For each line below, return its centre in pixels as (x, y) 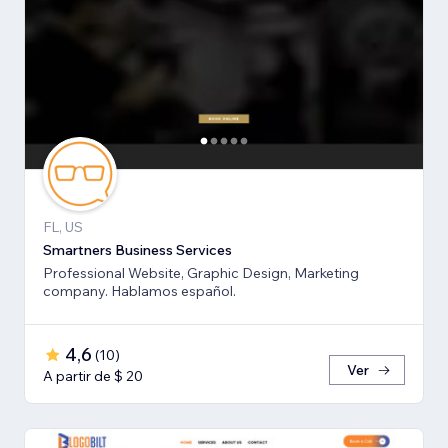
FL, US (63, 227)
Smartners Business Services (137, 250)
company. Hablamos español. (139, 291)
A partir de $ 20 (93, 376)
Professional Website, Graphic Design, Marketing (201, 273)
